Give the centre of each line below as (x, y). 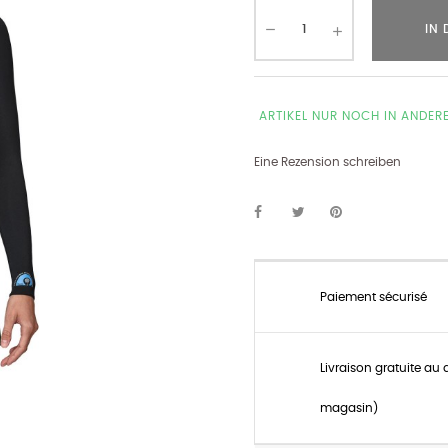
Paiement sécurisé (373, 297)
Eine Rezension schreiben (327, 162)
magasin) (349, 408)
